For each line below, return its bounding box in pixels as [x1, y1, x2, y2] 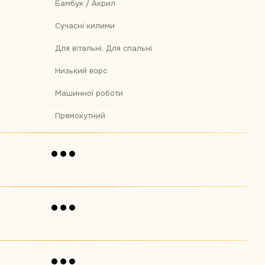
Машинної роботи [55, 88, 123, 98]
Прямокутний [55, 111, 105, 121]
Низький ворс [55, 66, 107, 76]
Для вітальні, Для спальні [55, 43, 152, 53]
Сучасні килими [55, 21, 115, 31]
